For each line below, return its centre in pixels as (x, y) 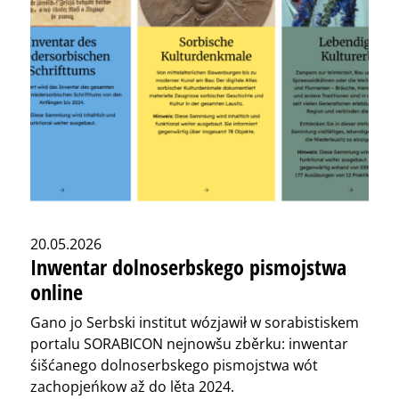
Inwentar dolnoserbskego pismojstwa (188, 267)
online (57, 292)
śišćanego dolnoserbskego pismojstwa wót (174, 366)
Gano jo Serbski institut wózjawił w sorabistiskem (195, 323)
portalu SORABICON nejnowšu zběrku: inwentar (189, 344)
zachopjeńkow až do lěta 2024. (132, 387)
